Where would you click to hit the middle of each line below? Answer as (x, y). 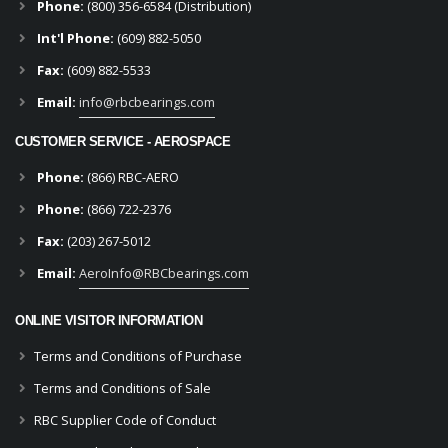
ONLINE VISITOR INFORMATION (108, 321)
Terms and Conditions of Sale (122, 388)
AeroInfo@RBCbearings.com (164, 273)
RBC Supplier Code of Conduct (125, 420)
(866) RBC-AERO (133, 177)
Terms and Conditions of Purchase (138, 356)
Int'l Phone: (75, 38)
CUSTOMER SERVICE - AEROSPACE (122, 142)
